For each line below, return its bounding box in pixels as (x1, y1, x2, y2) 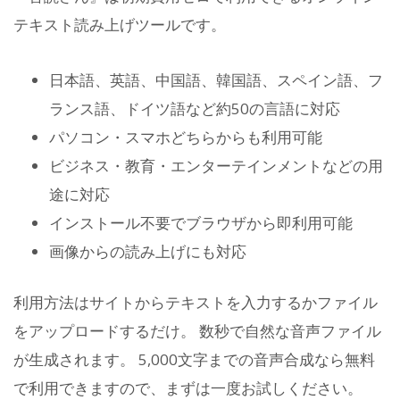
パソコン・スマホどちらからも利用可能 (49, 126, 322, 147)
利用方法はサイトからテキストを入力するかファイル (13, 292, 378, 313)
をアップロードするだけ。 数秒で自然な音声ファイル (13, 321, 381, 342)
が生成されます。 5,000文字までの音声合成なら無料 (13, 349, 375, 371)
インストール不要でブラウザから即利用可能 (49, 212, 353, 233)
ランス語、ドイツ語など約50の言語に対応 (49, 97, 340, 119)
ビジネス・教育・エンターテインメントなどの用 (49, 154, 383, 176)
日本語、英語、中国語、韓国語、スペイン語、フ (49, 69, 383, 90)
